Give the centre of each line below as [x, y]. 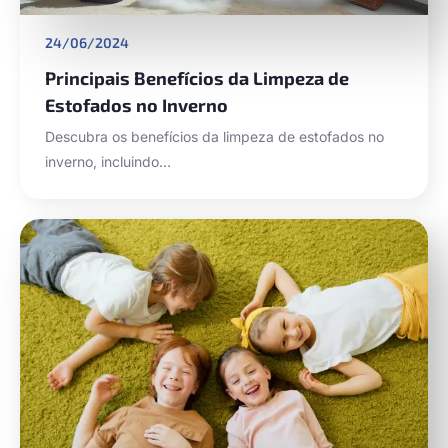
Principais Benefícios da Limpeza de [197, 78]
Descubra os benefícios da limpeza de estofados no [214, 137]
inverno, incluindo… [108, 162]
